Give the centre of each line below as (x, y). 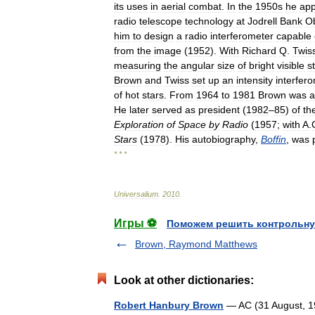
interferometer (242, 36)
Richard (259, 51)
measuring (137, 65)
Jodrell (262, 21)
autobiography (224, 139)
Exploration (139, 124)
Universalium (136, 194)
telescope (161, 21)
